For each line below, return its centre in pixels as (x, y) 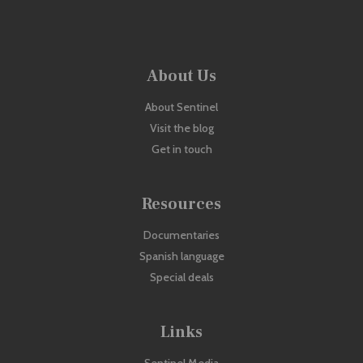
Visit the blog (181, 128)
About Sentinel (181, 107)
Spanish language (181, 256)
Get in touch (181, 149)
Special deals (181, 278)
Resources (181, 205)
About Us (181, 77)
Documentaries (181, 235)
